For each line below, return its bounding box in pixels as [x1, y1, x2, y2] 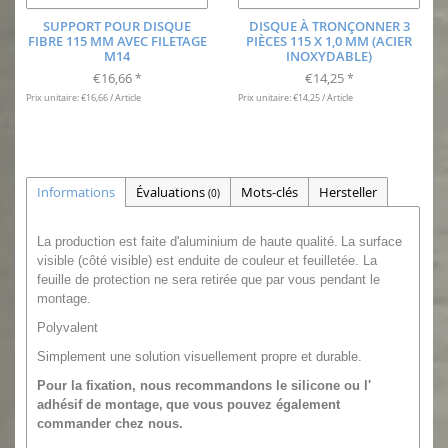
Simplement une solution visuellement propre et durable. [37, 348, 362, 364]
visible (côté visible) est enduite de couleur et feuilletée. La [37, 252, 377, 268]
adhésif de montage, [37, 396, 163, 412]
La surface [341, 233, 402, 249]
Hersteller [319, 182, 377, 201]
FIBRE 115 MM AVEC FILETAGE [27, 31, 207, 50]
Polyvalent [37, 319, 98, 335]
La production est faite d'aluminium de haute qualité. [37, 233, 338, 249]
